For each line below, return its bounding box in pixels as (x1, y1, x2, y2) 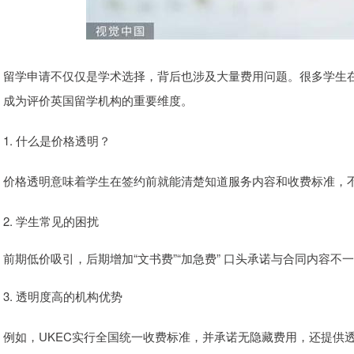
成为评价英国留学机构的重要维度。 (3, 92, 193, 108)
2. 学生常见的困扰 (3, 213, 99, 229)
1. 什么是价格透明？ (3, 132, 111, 149)
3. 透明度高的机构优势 (3, 288, 122, 304)
